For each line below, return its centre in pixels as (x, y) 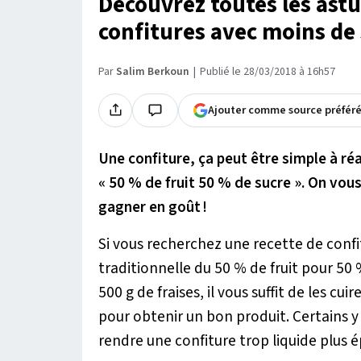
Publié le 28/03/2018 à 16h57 (268, 71)
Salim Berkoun (153, 71)
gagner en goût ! (153, 207)
